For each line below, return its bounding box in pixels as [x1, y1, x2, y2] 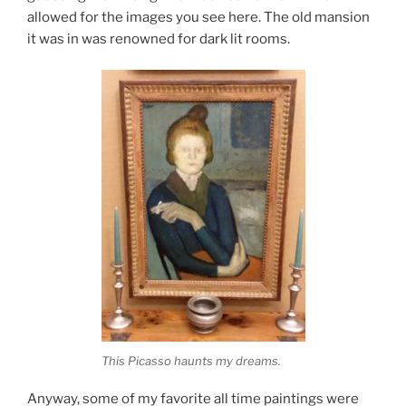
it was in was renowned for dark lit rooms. [27, 30, 290, 47]
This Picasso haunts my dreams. [101, 353, 281, 368]
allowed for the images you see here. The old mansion [27, 8, 370, 25]
